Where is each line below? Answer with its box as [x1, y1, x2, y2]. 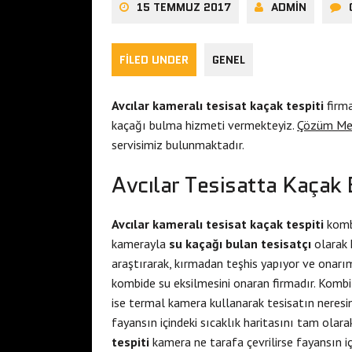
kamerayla [112, 235, 169, 251]
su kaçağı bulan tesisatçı [169, 235, 311, 251]
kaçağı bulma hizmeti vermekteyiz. [112, 116, 297, 133]
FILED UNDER [119, 51, 189, 68]
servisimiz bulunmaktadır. [112, 136, 244, 152]
